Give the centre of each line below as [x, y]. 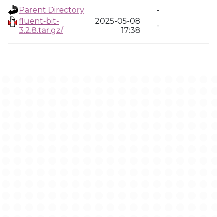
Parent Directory [52, 10]
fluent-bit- [39, 21]
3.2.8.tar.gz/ [41, 30]
